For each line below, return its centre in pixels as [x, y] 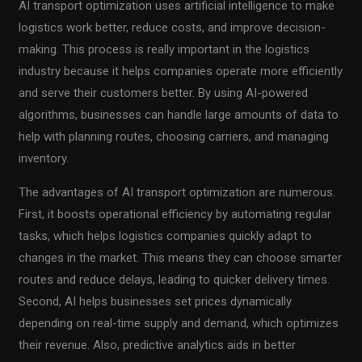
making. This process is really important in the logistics [164, 50]
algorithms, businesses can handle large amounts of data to [179, 115]
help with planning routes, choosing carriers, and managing [174, 137]
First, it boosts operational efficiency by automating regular [175, 215]
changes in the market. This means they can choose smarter [181, 258]
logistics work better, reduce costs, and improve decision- [173, 28]
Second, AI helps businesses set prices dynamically [156, 302]
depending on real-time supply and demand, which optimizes [179, 324]
